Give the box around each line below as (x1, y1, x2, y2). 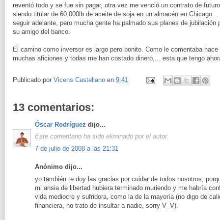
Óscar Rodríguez (35, 120, 86, 128)
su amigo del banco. (13, 27, 70, 35)
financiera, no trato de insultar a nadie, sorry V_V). (35, 201, 178, 209)
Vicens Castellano (54, 76, 105, 83)
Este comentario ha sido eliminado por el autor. (35, 133, 169, 140)
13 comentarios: (13, 101, 94, 113)
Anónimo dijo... (35, 163, 82, 171)
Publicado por (13, 76, 54, 83)
